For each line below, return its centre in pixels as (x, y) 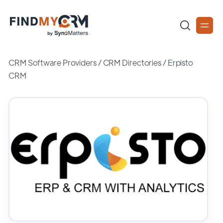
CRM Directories (132, 62)
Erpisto (180, 62)
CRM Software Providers (53, 62)
